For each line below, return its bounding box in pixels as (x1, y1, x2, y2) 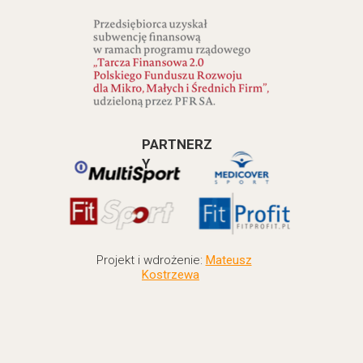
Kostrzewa (142, 267, 199, 282)
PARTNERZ (142, 136, 212, 152)
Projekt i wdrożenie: (96, 253, 206, 267)
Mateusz (205, 253, 252, 267)
